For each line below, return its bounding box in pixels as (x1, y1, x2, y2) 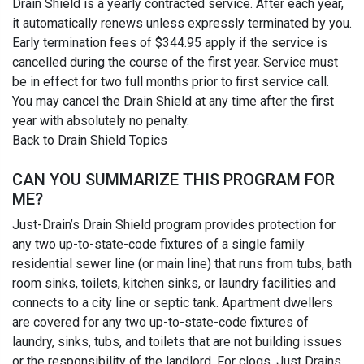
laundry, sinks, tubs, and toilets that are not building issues (12, 334, 342, 350)
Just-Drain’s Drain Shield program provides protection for (12, 217, 336, 233)
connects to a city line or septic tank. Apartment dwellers (12, 295, 333, 311)
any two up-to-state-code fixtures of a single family (12, 236, 305, 253)
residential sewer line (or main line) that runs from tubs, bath (12, 256, 352, 272)
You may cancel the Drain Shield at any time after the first (12, 93, 334, 110)
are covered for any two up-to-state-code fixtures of (12, 314, 309, 331)
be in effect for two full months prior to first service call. (12, 74, 329, 90)
